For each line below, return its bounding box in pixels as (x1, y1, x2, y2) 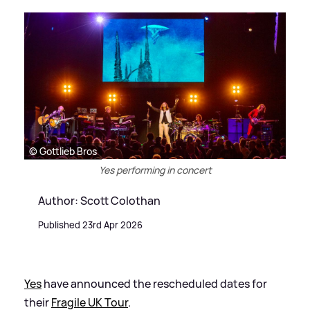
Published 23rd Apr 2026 (38, 218, 143, 231)
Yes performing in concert (98, 163, 212, 176)
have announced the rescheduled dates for (42, 275, 267, 291)
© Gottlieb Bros (29, 144, 97, 158)
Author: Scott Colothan (38, 192, 161, 208)
